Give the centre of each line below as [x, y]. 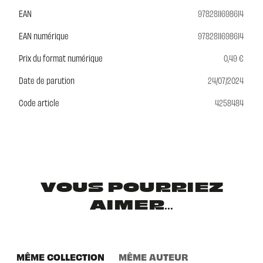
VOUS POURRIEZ [131, 188]
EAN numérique [44, 35]
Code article [39, 102]
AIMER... [131, 206]
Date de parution [47, 80]
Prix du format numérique [61, 58]
